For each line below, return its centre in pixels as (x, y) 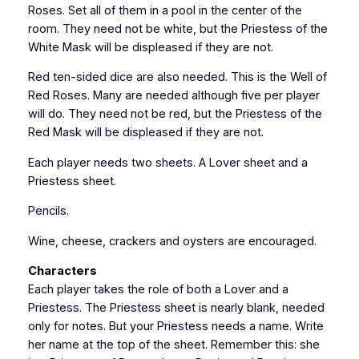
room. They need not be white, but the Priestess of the (177, 28)
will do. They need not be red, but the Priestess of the (175, 114)
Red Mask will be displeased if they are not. (145, 133)
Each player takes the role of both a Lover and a (158, 290)
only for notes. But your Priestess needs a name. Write (175, 327)
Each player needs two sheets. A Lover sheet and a (167, 162)
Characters (62, 271)
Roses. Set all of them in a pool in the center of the (165, 10)
